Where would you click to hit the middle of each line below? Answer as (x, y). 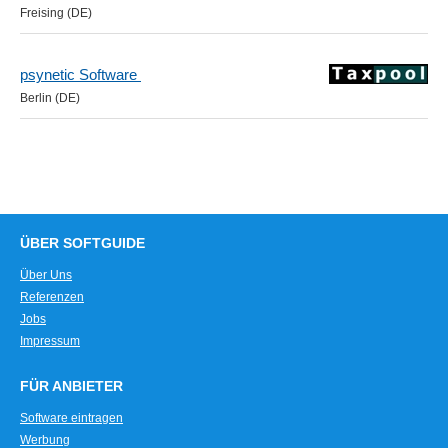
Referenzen (52, 297)
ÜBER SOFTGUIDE (82, 243)
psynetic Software (80, 74)
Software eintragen (71, 418)
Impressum (50, 341)
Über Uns (46, 275)
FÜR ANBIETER (71, 386)
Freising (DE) (56, 13)
